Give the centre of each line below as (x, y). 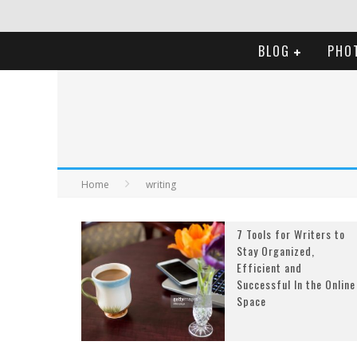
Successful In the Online (296, 284)
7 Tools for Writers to (291, 234)
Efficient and (269, 267)
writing (161, 184)
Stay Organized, (276, 251)
